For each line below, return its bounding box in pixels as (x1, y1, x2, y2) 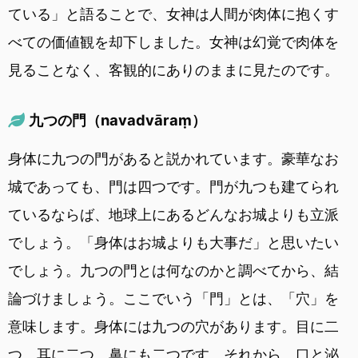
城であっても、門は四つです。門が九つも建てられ (8, 177, 339, 195)
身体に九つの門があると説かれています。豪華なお (8, 149, 339, 167)
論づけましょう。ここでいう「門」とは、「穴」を (8, 289, 339, 307)
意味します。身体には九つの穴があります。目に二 (8, 317, 339, 335)
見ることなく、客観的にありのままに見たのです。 (8, 61, 339, 78)
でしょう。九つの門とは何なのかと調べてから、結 (8, 261, 339, 279)
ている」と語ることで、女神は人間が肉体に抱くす (8, 5, 339, 22)
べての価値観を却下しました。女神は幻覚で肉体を (8, 33, 339, 50)
